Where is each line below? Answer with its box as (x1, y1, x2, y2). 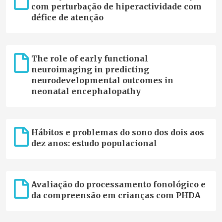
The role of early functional (31, 54, 148, 64)
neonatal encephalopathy (31, 86, 141, 97)
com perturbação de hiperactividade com (31, 1, 202, 12)
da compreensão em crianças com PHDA (31, 190, 201, 201)
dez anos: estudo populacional (31, 138, 157, 149)
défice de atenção (31, 12, 104, 23)
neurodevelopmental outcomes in (31, 75, 173, 86)
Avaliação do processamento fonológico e (31, 179, 206, 190)
